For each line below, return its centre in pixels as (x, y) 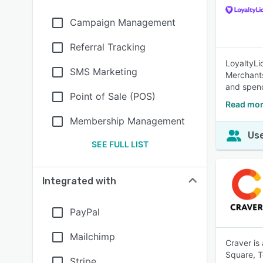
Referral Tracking (108, 47)
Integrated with (79, 181)
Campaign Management (123, 22)
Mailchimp (92, 237)
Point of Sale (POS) (113, 96)
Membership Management (127, 121)
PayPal (85, 212)
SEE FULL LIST (120, 144)
